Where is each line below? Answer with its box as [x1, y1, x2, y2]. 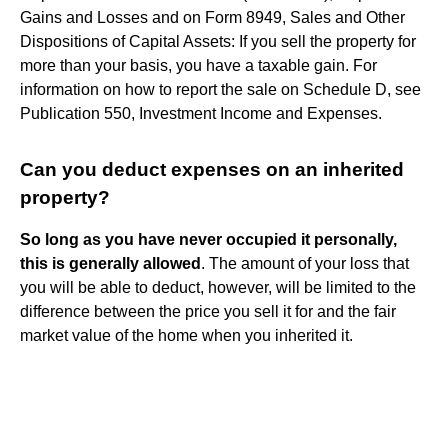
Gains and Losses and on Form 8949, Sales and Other [20, 8, 405, 26]
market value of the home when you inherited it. [20, 326, 353, 344]
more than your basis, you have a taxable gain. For [20, 56, 377, 74]
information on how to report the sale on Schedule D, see [20, 80, 421, 98]
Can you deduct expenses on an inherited [20, 158, 404, 180]
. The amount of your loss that [201, 254, 409, 272]
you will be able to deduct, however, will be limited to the [20, 278, 416, 296]
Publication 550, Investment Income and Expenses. [20, 104, 382, 122]
